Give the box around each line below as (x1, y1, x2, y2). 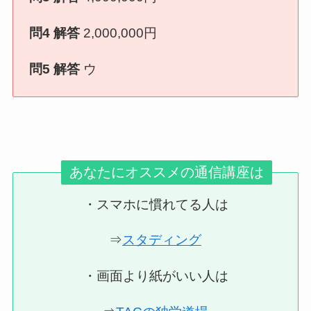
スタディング (122, 233, 201, 248)
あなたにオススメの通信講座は (69, 165, 264, 180)
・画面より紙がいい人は (83, 269, 228, 284)
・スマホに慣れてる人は (83, 196, 228, 212)
